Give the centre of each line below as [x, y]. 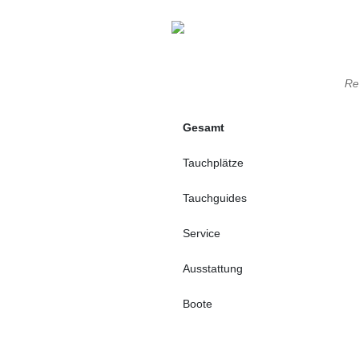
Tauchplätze [213, 163]
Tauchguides [215, 198]
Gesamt [204, 127]
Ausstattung [213, 268]
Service [202, 233]
